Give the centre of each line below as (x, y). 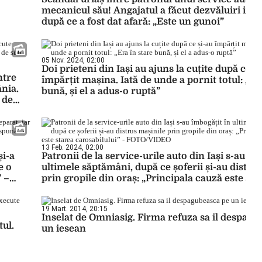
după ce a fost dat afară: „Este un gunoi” (133, 22)
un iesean (64, 229)
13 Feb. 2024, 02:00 (73, 147)
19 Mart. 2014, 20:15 (75, 209)
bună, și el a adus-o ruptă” (101, 91)
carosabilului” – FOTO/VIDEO (109, 189)
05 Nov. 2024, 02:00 (73, 60)
